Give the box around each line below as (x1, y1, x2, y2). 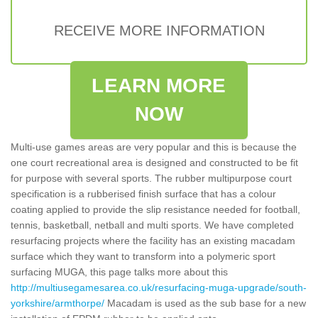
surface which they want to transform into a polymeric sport (11, 250, 275, 262)
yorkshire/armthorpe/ (11, 297, 104, 309)
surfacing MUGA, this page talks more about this (11, 265, 228, 278)
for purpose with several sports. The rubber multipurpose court (11, 172, 292, 184)
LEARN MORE (92, 74, 226, 97)
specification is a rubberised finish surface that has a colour (11, 187, 276, 199)
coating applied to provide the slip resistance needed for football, (11, 203, 300, 215)
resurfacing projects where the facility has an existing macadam (11, 234, 295, 246)
